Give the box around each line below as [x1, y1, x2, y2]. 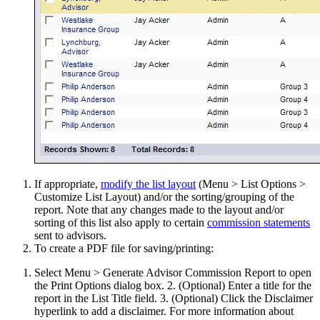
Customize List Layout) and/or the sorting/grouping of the [34, 191, 294, 203]
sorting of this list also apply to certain [34, 216, 207, 229]
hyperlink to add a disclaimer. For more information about [34, 305, 294, 317]
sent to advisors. [34, 229, 106, 241]
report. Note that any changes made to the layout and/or [34, 204, 284, 216]
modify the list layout [101, 178, 196, 190]
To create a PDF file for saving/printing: [34, 242, 214, 254]
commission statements [207, 216, 310, 229]
